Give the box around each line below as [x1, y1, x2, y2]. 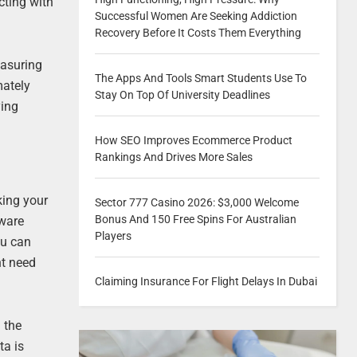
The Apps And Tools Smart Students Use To [94, 72, 307, 84]
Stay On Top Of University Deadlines [94, 88, 270, 101]
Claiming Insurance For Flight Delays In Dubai [94, 275, 317, 288]
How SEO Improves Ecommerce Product [94, 134, 292, 147]
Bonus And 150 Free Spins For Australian [94, 213, 296, 226]
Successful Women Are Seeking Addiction [94, 10, 297, 22]
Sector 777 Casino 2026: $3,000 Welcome [94, 196, 299, 209]
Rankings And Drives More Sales [94, 151, 253, 163]
